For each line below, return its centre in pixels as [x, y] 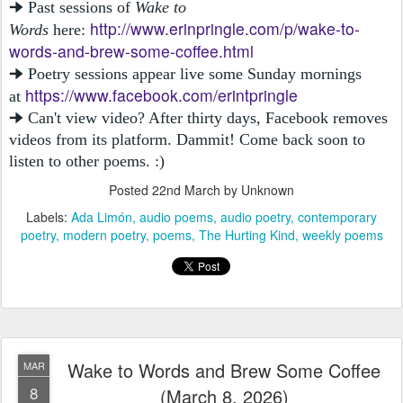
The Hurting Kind [246, 234]
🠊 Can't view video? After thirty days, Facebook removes [198, 117]
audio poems [176, 216]
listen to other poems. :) [87, 161]
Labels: [49, 216]
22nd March [186, 189]
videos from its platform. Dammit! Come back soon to [187, 139]
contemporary [337, 216]
